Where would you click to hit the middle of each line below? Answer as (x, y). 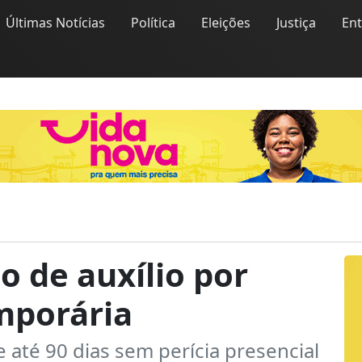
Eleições (226, 23)
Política (153, 23)
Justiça (296, 23)
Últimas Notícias (55, 23)
